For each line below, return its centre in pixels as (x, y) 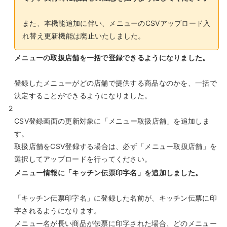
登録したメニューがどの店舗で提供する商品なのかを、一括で (116, 83)
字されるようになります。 (58, 211)
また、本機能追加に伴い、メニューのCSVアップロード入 (117, 23)
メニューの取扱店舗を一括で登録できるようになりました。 (112, 58)
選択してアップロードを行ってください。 (83, 159)
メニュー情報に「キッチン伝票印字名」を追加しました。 (108, 173)
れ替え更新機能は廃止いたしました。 (84, 36)
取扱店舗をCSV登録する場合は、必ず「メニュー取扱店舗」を (116, 146)
